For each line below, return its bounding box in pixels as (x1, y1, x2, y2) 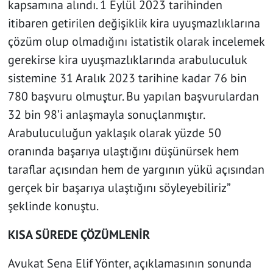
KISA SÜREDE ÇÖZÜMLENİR (7, 227, 150, 243)
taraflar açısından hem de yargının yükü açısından (7, 161, 264, 178)
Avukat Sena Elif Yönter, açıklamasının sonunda (7, 255, 252, 272)
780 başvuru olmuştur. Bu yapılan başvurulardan (7, 88, 259, 105)
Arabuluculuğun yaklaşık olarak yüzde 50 (7, 125, 221, 141)
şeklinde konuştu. (7, 198, 99, 214)
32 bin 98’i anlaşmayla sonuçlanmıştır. (7, 107, 204, 123)
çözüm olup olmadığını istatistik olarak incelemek (7, 34, 264, 50)
